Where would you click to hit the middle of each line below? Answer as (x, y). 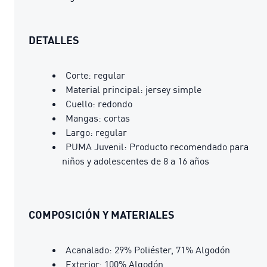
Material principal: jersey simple (133, 89)
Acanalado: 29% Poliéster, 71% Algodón (148, 249)
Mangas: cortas (98, 118)
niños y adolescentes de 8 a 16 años (136, 161)
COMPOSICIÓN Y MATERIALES (102, 214)
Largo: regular (96, 132)
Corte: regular (95, 75)
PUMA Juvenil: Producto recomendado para (157, 146)
